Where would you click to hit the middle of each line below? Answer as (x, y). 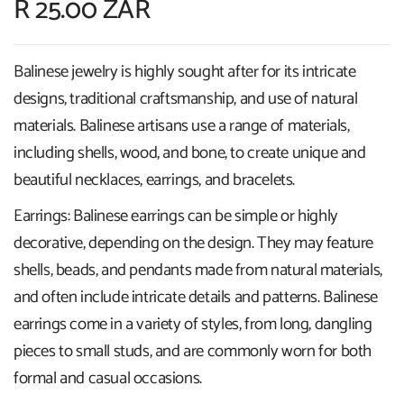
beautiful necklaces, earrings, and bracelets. (155, 179)
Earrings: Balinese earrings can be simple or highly (176, 216)
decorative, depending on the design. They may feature (193, 243)
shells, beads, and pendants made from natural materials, (198, 270)
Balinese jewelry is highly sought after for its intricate (185, 71)
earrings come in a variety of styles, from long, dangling (193, 324)
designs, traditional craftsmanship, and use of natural (186, 98)
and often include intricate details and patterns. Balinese (196, 297)
